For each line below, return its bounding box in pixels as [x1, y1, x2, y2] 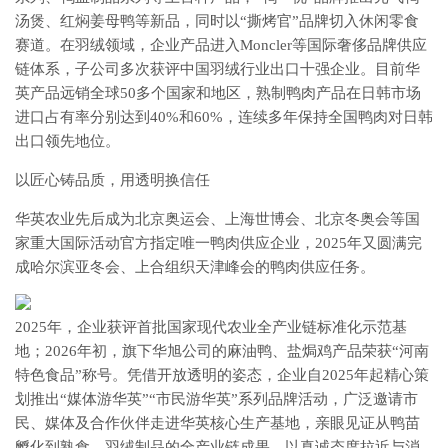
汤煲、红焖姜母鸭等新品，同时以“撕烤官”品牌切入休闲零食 [15, 13, 419, 29]
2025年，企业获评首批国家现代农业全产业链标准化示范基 [15, 319, 407, 335]
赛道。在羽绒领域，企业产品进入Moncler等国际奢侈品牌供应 [15, 37, 427, 53]
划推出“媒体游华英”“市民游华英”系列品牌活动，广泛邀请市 [15, 391, 418, 407]
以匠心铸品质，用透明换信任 [15, 172, 210, 188]
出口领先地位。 [15, 133, 120, 149]
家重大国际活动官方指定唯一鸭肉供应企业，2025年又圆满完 [15, 235, 422, 251]
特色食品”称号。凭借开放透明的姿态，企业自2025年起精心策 [15, 367, 429, 383]
